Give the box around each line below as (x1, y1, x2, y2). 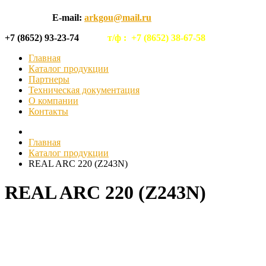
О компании (28, 96, 78, 106)
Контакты (28, 106, 68, 116)
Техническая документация (28, 85, 140, 95)
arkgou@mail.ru (84, 12, 151, 23)
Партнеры (28, 74, 69, 84)
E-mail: (52, 12, 84, 23)
